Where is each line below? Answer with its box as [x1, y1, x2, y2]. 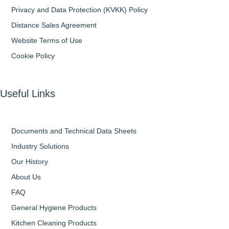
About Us [11, 173, 41, 181]
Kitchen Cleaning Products [11, 219, 97, 227]
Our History [11, 157, 48, 166]
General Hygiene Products [11, 203, 97, 212]
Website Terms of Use [11, 36, 82, 45]
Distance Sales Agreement [11, 21, 97, 30]
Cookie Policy [11, 52, 55, 60]
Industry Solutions [11, 142, 69, 151]
